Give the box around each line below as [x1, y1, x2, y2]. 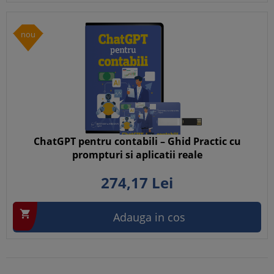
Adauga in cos [113, 210, 185, 224]
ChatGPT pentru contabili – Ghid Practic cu [33, 135, 241, 148]
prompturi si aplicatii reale [72, 148, 202, 161]
